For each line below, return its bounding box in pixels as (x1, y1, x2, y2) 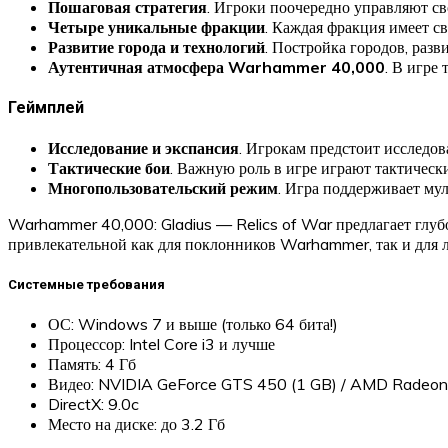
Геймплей (8, 98, 84, 118)
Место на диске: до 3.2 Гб (48, 413, 225, 434)
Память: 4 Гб (48, 353, 136, 374)
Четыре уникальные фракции (48, 16, 265, 37)
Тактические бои (48, 158, 170, 179)
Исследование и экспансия (48, 138, 239, 159)
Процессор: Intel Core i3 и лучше (48, 333, 275, 354)
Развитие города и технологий (48, 36, 265, 57)
